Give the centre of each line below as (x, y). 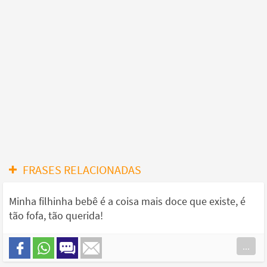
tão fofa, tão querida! (56, 216)
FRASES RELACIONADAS (82, 170)
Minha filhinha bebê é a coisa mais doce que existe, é (127, 201)
